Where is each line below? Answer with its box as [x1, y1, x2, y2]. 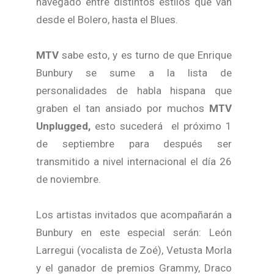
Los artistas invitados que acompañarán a [36, 209, 232, 221]
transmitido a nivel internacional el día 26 [36, 155, 232, 168]
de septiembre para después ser [36, 138, 232, 150]
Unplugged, [36, 120, 95, 133]
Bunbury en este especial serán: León [36, 226, 232, 239]
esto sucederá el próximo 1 [95, 120, 232, 133]
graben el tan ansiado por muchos [36, 102, 209, 115]
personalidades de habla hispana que [36, 84, 232, 97]
